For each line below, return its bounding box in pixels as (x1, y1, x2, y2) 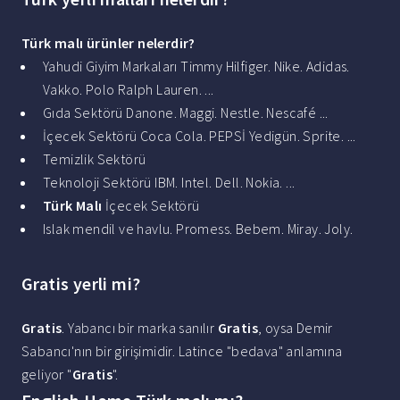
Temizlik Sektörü (43, 150, 146, 169)
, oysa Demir (258, 319, 333, 337)
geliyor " (21, 365, 72, 384)
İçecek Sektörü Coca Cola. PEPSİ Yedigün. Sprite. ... (43, 127, 356, 146)
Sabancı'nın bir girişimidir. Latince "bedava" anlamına (21, 342, 343, 361)
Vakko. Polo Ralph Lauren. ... (43, 80, 214, 99)
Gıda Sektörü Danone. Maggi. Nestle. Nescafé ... (43, 104, 329, 122)
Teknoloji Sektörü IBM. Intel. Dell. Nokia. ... (43, 173, 296, 192)
